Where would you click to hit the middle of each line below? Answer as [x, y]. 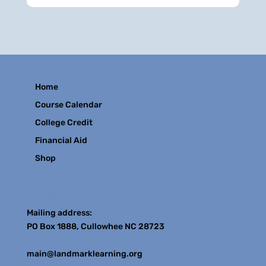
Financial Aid [61, 140]
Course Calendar [68, 104]
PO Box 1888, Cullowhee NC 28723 [95, 226]
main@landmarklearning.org [84, 254]
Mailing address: [59, 213]
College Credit [64, 122]
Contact [47, 194]
